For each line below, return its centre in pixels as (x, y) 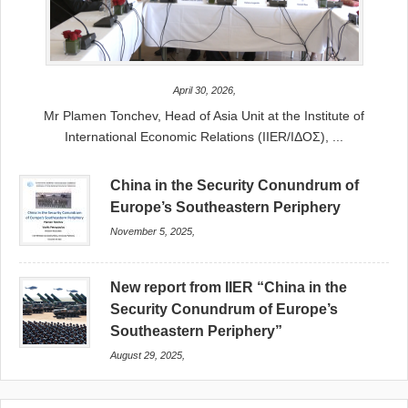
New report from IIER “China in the (229, 288)
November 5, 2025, (153, 232)
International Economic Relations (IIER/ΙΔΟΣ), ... (204, 137)
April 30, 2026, (204, 91)
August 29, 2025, (148, 356)
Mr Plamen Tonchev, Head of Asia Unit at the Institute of (204, 116)
